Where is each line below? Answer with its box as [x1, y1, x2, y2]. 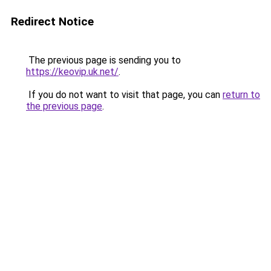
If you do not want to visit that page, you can [26, 89, 223, 100]
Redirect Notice [11, 15, 94, 28]
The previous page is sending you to [26, 54, 181, 66]
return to [223, 89, 260, 100]
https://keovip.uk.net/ [26, 66, 119, 77]
